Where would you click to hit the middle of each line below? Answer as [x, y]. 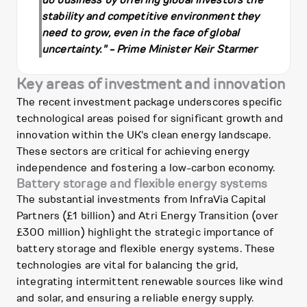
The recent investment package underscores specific [149, 102]
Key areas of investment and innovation [151, 85]
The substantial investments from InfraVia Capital [142, 200]
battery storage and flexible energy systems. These [146, 249]
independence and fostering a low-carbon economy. [146, 168]
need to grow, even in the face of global [141, 33]
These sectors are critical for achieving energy [133, 152]
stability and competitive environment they [151, 17]
